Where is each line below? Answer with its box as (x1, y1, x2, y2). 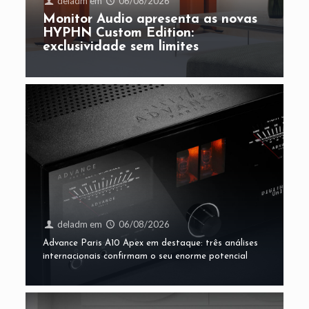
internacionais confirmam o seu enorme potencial (42, 252, 248, 261)
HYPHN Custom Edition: (42, 26, 194, 40)
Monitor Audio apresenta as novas (42, 12, 257, 26)
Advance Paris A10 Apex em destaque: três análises (42, 239, 258, 248)
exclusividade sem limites (42, 40, 199, 54)
